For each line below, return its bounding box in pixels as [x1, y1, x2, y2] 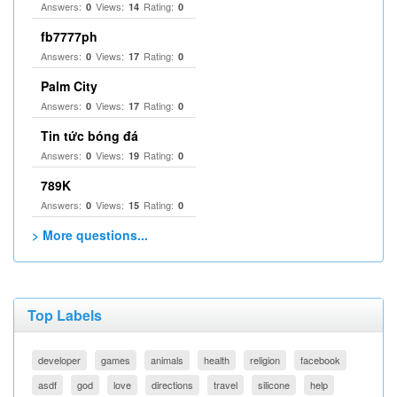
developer [38, 353, 81, 367]
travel [214, 378, 237, 392]
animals [151, 353, 183, 367]
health [204, 353, 230, 367]
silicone [258, 378, 290, 392]
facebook [300, 353, 340, 367]
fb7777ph [41, 27, 97, 45]
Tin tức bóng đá [41, 127, 138, 144]
